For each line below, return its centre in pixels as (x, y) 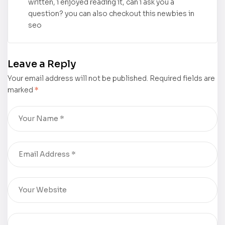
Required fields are (182, 79)
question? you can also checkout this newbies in (111, 14)
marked (21, 90)
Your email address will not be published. (78, 79)
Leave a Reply (42, 64)
